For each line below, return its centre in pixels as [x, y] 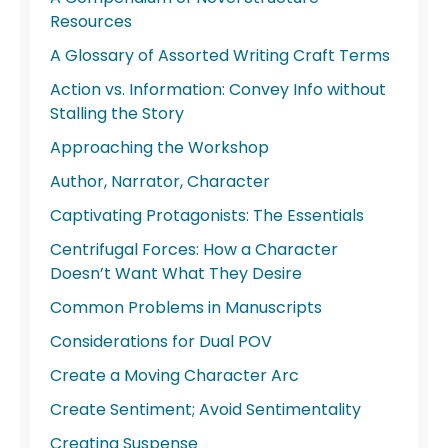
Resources [91, 22]
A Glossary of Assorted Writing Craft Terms [220, 56]
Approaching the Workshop [159, 148]
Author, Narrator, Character [160, 182]
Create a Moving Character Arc [174, 376]
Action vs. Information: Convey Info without [218, 90]
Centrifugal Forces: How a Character [194, 250]
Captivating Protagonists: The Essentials [207, 216]
